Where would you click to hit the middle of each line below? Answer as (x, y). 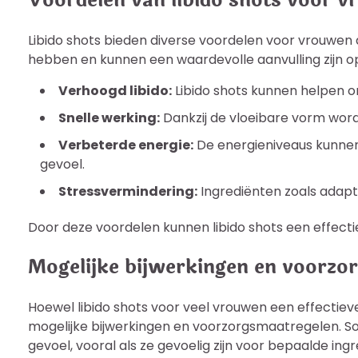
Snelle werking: (109, 117)
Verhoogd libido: (115, 90)
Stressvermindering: (128, 191)
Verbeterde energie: (126, 145)
